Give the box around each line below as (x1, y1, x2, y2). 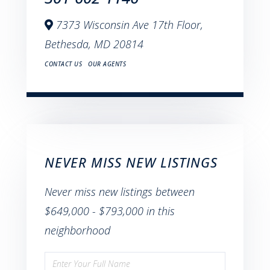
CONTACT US (45, 59, 82, 68)
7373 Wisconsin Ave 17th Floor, (53, 17, 203, 32)
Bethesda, (45, 36, 94, 51)
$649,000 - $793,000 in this (45, 203, 175, 218)
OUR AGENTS (88, 59, 126, 68)
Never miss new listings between (45, 184, 195, 199)
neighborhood (45, 222, 110, 237)
